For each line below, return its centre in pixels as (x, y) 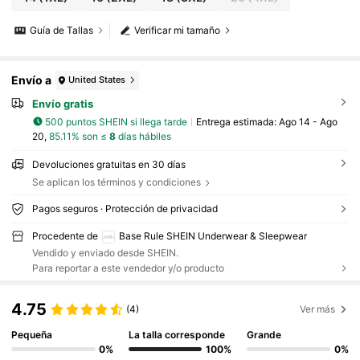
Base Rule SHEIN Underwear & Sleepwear (213, 235)
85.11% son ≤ (79, 137)
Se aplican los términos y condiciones (116, 182)
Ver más (318, 309)
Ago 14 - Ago (308, 121)
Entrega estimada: (237, 121)
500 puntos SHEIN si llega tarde (117, 121)
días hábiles (143, 137)
